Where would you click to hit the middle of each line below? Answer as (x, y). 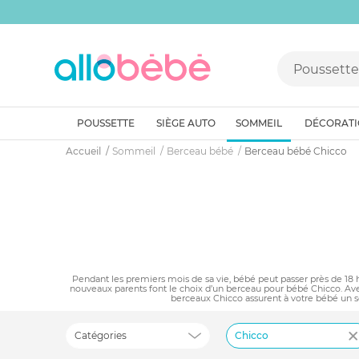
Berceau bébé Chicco (296, 151)
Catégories (101, 335)
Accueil (83, 151)
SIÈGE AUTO (186, 123)
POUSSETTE (105, 123)
